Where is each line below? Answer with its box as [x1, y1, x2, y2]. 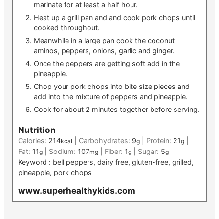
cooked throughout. [33, 23, 100, 32]
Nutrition [18, 124, 56, 135]
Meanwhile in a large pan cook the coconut [33, 36, 175, 45]
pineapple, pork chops [18, 168, 92, 176]
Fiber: [104, 147, 125, 155]
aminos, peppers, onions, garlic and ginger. [33, 46, 175, 55]
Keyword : [18, 157, 53, 166]
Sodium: [48, 147, 78, 155]
